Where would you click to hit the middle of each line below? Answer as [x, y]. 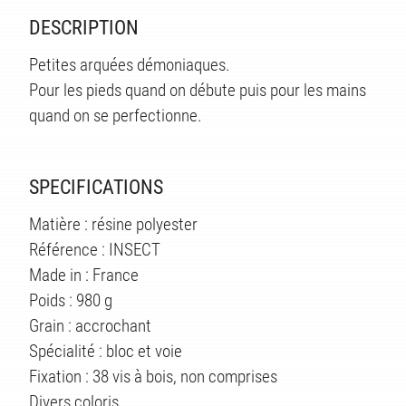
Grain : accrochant [90, 325]
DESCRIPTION [84, 27]
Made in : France [84, 275]
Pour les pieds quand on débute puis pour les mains [198, 90]
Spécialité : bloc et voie [106, 351]
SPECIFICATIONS [96, 187]
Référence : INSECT [95, 249]
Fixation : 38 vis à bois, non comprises [153, 376]
